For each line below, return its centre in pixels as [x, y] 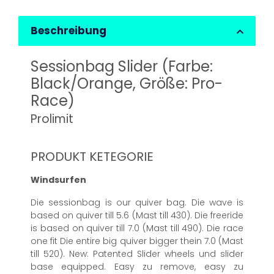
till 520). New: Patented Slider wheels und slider [137, 254]
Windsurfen [58, 180]
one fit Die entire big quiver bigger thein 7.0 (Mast [137, 241]
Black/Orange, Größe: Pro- [127, 84]
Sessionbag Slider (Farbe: [122, 67]
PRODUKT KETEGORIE [92, 157]
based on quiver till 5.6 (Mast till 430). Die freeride [137, 216]
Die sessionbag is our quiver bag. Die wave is [137, 203]
